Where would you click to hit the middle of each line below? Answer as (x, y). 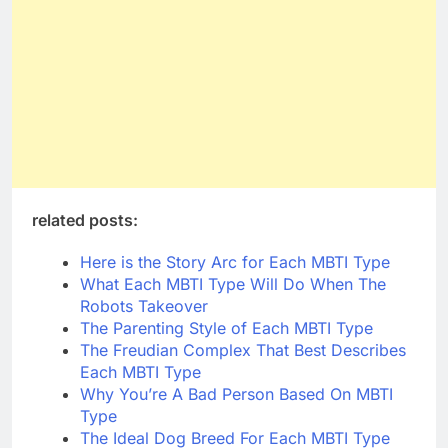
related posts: (85, 219)
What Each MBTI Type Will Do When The (233, 283)
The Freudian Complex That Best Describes (243, 349)
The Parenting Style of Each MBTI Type (226, 327)
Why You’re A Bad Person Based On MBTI (236, 393)
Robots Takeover (144, 305)
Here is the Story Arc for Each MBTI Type (235, 261)
